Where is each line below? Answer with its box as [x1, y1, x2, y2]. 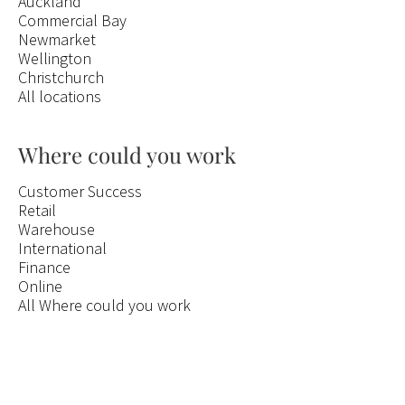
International [18, 238, 107, 259]
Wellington [18, 48, 91, 69]
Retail [18, 200, 56, 221]
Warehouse [18, 219, 95, 240]
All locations [18, 86, 101, 107]
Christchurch [18, 67, 104, 88]
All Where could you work [18, 295, 191, 316]
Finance [18, 257, 71, 278]
